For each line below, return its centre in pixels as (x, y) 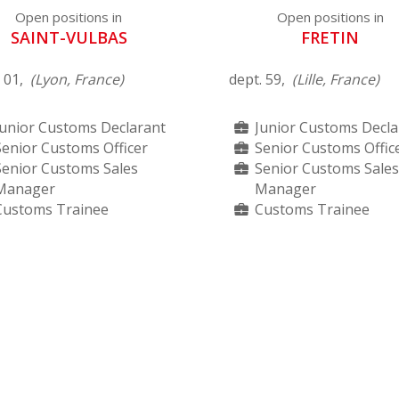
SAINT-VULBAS (69, 37)
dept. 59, (261, 79)
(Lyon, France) (77, 79)
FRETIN (330, 37)
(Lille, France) (336, 79)
